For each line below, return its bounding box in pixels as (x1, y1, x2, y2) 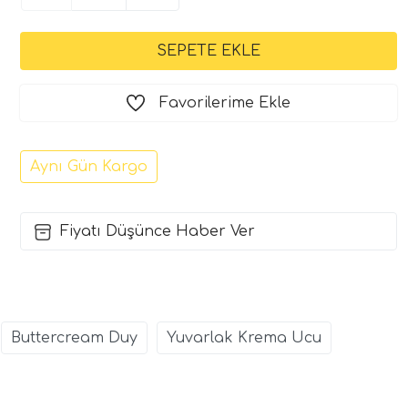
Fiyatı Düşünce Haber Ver (60, 222, 255, 240)
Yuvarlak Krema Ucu (167, 329, 321, 346)
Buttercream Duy (11, 329, 138, 346)
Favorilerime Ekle (159, 94, 291, 111)
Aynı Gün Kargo (30, 158, 148, 175)
